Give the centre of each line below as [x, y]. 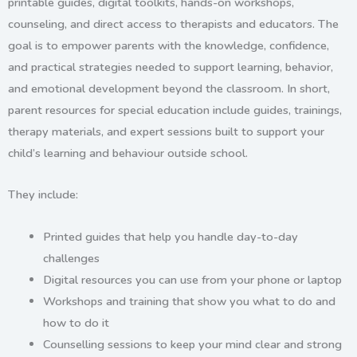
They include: [43, 195]
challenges [71, 258]
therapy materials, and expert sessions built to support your [166, 131]
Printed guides [81, 236]
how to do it [76, 322]
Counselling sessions [97, 344]
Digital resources [87, 279]
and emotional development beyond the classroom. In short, [169, 88]
